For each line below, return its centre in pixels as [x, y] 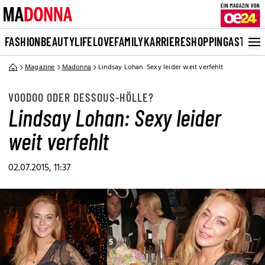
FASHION [23, 41]
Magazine [40, 67]
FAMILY [129, 41]
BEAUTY [58, 41]
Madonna [77, 67]
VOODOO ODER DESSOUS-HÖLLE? [81, 97]
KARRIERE [165, 41]
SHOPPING [207, 41]
